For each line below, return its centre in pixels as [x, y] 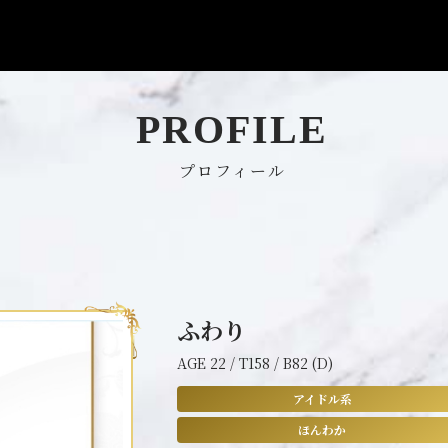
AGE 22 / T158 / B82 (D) [255, 363]
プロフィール [232, 170]
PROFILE [232, 129]
